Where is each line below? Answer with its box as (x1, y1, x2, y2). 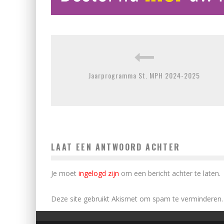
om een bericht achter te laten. (119, 168, 220, 178)
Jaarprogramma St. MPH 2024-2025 (88, 70, 200, 80)
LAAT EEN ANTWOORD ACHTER (51, 141, 180, 153)
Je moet (51, 168, 78, 178)
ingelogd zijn (78, 168, 119, 178)
